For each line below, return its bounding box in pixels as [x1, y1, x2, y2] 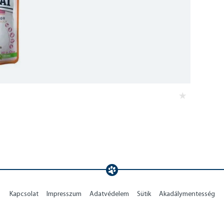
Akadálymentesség [158, 189, 215, 198]
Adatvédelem [89, 189, 129, 198]
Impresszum [46, 189, 81, 198]
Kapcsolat [9, 189, 38, 198]
